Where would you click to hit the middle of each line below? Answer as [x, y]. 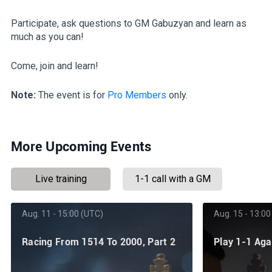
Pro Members [137, 95]
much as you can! [49, 36]
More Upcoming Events [81, 146]
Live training [61, 178]
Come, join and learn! [56, 66]
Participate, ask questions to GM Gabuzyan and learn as [129, 23]
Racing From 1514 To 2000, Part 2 [99, 242]
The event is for [72, 95]
